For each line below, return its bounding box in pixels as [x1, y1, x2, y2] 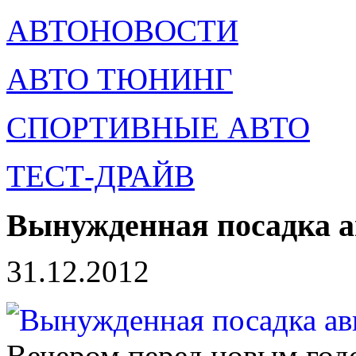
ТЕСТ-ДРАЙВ [6, 159, 195, 193]
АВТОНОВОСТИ [6, 14, 238, 48]
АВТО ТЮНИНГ [6, 62, 233, 96]
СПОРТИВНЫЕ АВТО [6, 110, 310, 145]
